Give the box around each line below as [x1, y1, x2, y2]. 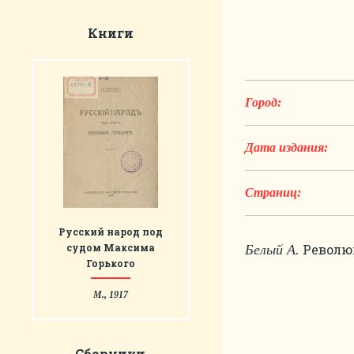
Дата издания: [245, 141, 328, 154]
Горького [86, 257, 135, 269]
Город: [245, 96, 281, 109]
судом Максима [66, 241, 155, 254]
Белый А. [245, 242, 299, 258]
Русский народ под [58, 225, 163, 238]
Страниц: [245, 186, 301, 199]
